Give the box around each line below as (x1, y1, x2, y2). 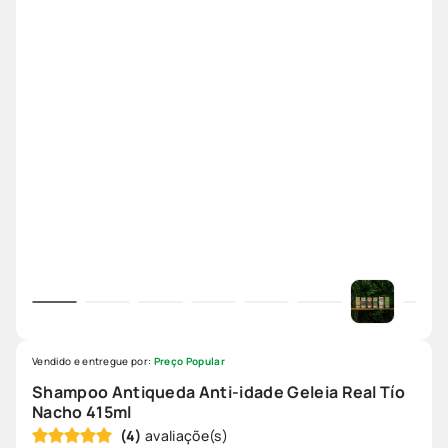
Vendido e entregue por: (32, 354, 154, 369)
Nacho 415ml (32, 401, 132, 424)
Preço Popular (153, 354, 225, 369)
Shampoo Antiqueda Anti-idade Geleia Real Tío (32, 381, 406, 404)
